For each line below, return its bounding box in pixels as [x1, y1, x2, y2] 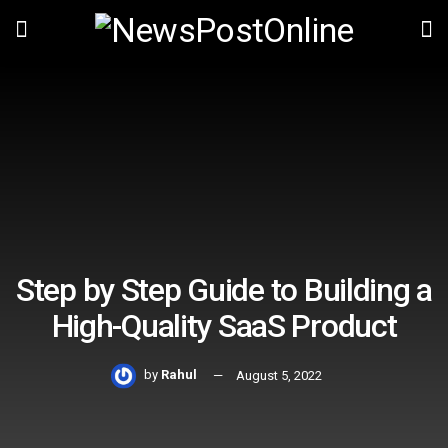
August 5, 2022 [235, 367, 322, 383]
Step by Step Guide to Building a [15, 270, 433, 309]
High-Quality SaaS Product [51, 306, 397, 345]
